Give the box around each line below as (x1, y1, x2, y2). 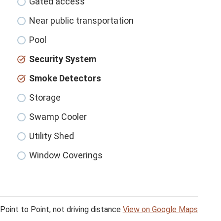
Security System (29, 54, 97, 65)
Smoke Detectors (29, 73, 102, 84)
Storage (29, 92, 61, 103)
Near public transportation (29, 15, 134, 26)
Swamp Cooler (29, 111, 87, 122)
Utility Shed (29, 131, 74, 142)
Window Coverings (29, 150, 103, 161)
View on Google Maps (122, 205, 198, 215)
